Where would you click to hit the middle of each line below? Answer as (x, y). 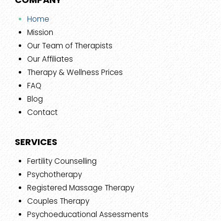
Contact (42, 112)
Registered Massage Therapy (81, 188)
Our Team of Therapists (70, 46)
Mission (40, 33)
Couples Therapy (58, 201)
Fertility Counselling (62, 161)
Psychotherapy (55, 175)
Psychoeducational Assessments (88, 215)
